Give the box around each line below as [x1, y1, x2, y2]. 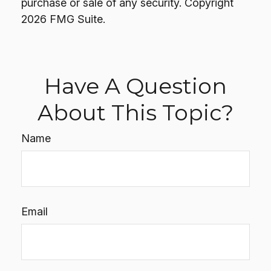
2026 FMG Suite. [21, 13, 105, 25]
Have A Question [44, 73, 227, 99]
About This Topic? [38, 99, 233, 126]
